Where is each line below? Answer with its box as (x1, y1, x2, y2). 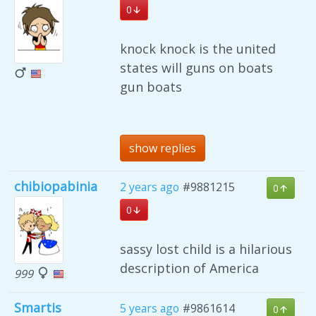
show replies (129, 140, 196, 157)
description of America (120, 260, 259, 277)
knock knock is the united (120, 40, 276, 58)
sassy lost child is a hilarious (120, 241, 292, 258)
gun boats (120, 78, 182, 96)
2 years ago (120, 179, 179, 195)
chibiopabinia (14, 178, 97, 195)
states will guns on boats (120, 59, 273, 77)
